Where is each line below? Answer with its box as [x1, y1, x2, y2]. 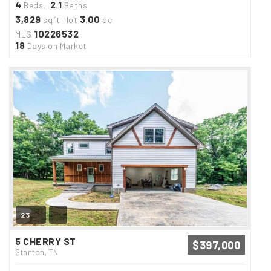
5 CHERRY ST [15, 235, 76, 247]
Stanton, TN [15, 247, 59, 257]
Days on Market [25, 40, 87, 51]
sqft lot [41, 14, 80, 25]
